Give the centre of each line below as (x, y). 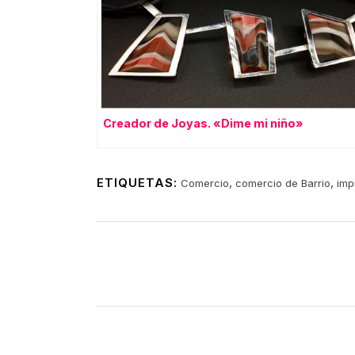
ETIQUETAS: (137, 182)
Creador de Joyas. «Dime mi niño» (203, 123)
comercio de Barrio (283, 183)
